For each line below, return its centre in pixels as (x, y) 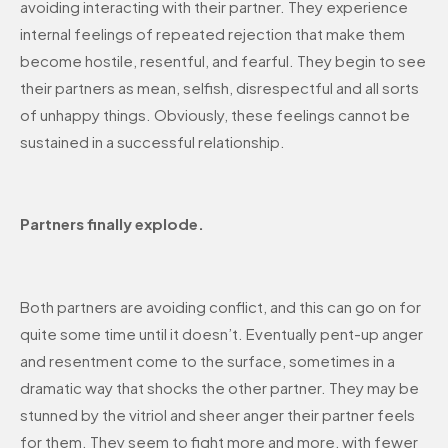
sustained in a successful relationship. (152, 141)
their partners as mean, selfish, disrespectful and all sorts (219, 87)
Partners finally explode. (112, 224)
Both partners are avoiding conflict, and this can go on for (220, 307)
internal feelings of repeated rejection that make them (212, 33)
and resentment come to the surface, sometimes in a (207, 361)
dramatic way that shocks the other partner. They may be (219, 388)
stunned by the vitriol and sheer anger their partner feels (217, 415)
